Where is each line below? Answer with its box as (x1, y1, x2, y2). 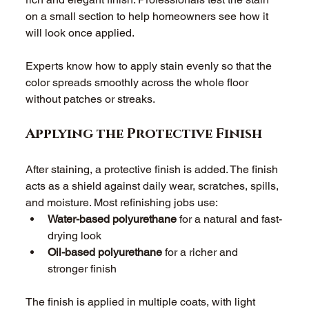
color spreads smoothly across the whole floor (26, 76, 252, 90)
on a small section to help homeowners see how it (26, 10, 272, 23)
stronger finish (48, 262, 120, 276)
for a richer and (162, 246, 241, 259)
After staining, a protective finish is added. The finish (26, 163, 281, 177)
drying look (48, 229, 105, 243)
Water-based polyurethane (48, 212, 177, 226)
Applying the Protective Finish (26, 125, 263, 143)
